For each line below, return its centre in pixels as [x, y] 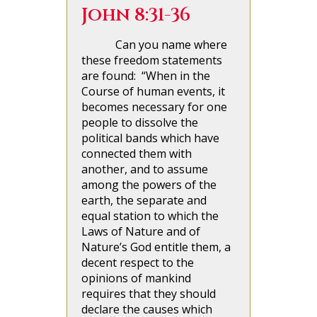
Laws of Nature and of [141, 232]
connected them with [137, 154]
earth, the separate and [144, 201]
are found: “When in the [146, 76]
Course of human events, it [153, 92]
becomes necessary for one [154, 107]
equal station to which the [150, 216]
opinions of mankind [136, 278]
